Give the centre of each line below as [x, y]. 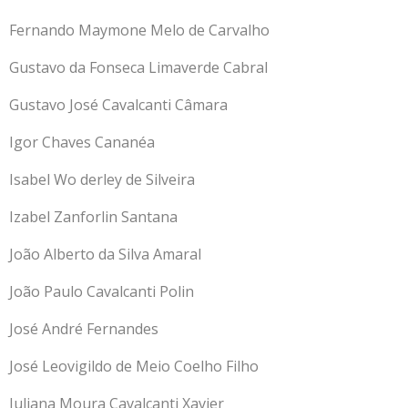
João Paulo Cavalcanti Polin [102, 291]
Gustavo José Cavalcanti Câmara [118, 104]
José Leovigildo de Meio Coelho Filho [134, 366]
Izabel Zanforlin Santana [93, 216]
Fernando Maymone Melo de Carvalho [139, 30]
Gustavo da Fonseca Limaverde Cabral [140, 67]
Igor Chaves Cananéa [82, 142]
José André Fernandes [84, 328]
